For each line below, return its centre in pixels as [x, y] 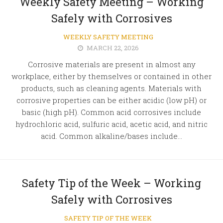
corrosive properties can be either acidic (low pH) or [111, 100]
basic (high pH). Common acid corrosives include [111, 112]
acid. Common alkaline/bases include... [111, 136]
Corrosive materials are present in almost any [111, 64]
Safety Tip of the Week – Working [111, 183]
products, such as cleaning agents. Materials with [111, 88]
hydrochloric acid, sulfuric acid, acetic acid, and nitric [111, 124]
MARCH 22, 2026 [113, 48]
